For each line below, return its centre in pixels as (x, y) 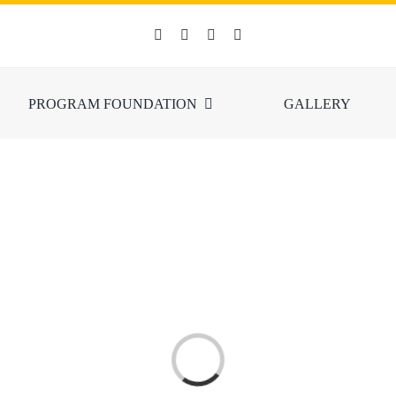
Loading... (198, 367)
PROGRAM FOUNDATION (113, 104)
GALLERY (318, 104)
